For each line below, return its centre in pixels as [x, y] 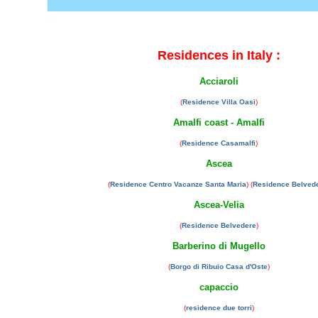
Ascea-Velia [219, 205]
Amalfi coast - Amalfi [219, 122]
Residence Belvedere [219, 225]
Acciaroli [219, 81]
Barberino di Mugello [219, 246]
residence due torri [219, 308]
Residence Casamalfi [219, 143]
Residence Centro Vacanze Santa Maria [178, 184]
